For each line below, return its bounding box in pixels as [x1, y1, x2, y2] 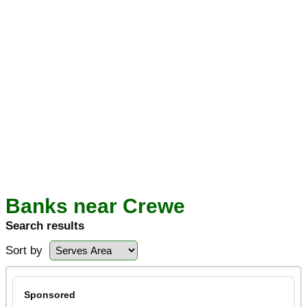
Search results [5, 219, 84, 232]
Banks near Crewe [5, 195, 185, 217]
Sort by [5, 244, 42, 257]
